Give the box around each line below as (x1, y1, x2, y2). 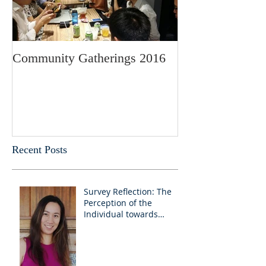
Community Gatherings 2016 (12, 50, 166, 65)
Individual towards (84, 208, 158, 220)
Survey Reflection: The (84, 186, 172, 198)
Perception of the (84, 197, 152, 209)
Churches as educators (84, 220, 175, 232)
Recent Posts (12, 144, 67, 156)
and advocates (84, 231, 141, 243)
